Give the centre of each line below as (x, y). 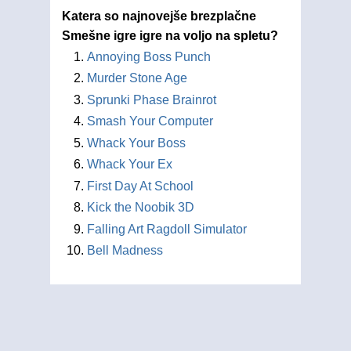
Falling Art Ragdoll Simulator (167, 229)
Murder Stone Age (137, 78)
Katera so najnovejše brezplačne (159, 16)
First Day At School (140, 186)
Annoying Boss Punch (149, 56)
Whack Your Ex (130, 164)
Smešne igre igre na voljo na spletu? (170, 35)
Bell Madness (125, 250)
